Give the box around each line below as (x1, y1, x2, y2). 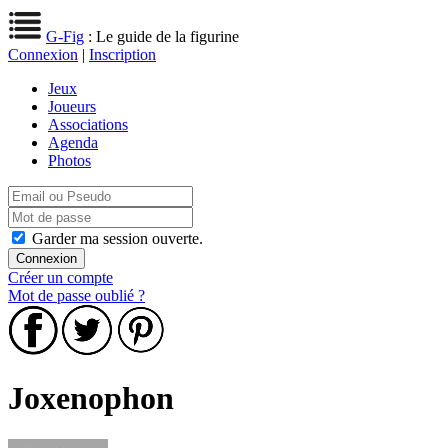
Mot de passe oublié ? (8, 287, 145, 304)
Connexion (8, 46, 78, 63)
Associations (48, 116, 128, 133)
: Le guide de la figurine (84, 28, 239, 45)
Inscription (89, 46, 156, 63)
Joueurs (48, 98, 96, 115)
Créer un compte (8, 269, 113, 286)
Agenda (48, 134, 98, 151)
